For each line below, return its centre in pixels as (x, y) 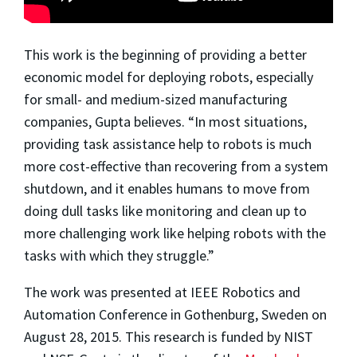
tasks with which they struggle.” (119, 255)
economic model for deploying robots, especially (169, 76)
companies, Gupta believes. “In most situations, (165, 121)
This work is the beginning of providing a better (165, 54)
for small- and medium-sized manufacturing (156, 99)
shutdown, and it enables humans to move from (167, 188)
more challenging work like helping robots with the (175, 233)
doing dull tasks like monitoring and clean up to (165, 210)
